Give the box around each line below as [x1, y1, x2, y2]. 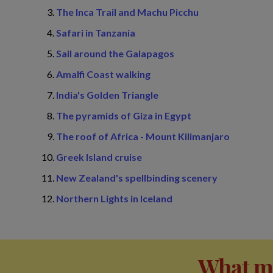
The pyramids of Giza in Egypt [56, 110, 191, 121]
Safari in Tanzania [56, 27, 135, 38]
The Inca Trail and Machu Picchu [56, 6, 199, 18]
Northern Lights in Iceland [56, 193, 172, 204]
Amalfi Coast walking [56, 68, 151, 80]
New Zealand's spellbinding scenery [56, 172, 218, 183]
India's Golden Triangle [56, 89, 158, 101]
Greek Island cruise [56, 151, 142, 163]
